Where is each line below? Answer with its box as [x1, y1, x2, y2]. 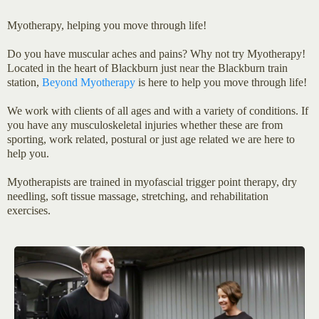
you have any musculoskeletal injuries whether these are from [7, 119, 283, 131]
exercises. [7, 204, 51, 216]
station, [7, 76, 42, 88]
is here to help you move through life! [135, 76, 307, 88]
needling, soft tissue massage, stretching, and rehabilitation [7, 190, 268, 202]
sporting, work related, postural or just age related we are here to [7, 133, 295, 145]
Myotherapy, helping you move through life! [7, 19, 206, 31]
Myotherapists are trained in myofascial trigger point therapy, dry [7, 176, 297, 188]
